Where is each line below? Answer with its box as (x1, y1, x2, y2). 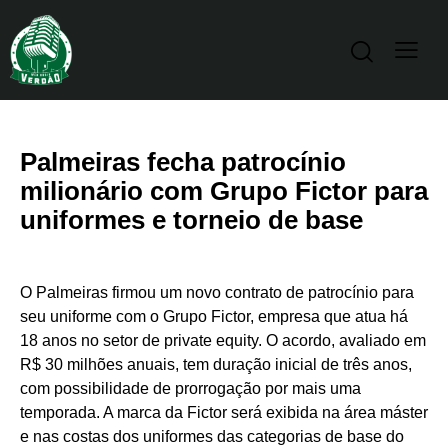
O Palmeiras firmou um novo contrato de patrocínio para (20, 284, 414, 302)
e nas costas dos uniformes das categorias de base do (20, 428, 404, 446)
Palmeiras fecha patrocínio (20, 147, 346, 178)
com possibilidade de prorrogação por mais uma (20, 380, 361, 398)
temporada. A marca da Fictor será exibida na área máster (20, 404, 428, 422)
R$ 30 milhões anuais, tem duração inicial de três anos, (20, 356, 412, 374)
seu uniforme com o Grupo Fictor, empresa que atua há (20, 308, 408, 326)
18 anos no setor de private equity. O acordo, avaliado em (20, 332, 426, 350)
